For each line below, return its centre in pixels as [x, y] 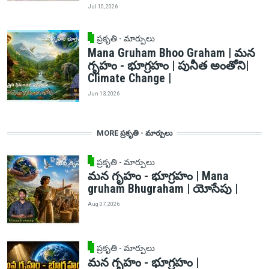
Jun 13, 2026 [103, 93]
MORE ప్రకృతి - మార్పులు [134, 133]
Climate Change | [129, 79]
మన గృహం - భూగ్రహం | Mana [158, 177]
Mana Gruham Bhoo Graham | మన [171, 53]
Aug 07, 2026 [103, 204]
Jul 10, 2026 [102, 7]
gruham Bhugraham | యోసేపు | [162, 189]
